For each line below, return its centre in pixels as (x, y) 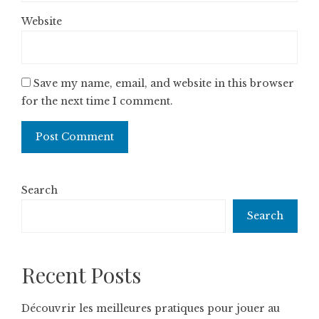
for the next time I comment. (97, 101)
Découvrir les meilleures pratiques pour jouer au (151, 308)
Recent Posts (81, 275)
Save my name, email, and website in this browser (164, 83)
